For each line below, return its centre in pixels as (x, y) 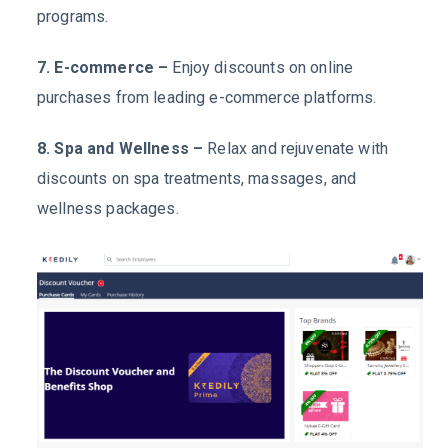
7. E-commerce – (105, 67)
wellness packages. (108, 208)
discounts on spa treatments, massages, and (197, 178)
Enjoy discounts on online (263, 67)
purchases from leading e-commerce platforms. (207, 97)
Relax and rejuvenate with (298, 148)
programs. (73, 16)
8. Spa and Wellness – (122, 148)
